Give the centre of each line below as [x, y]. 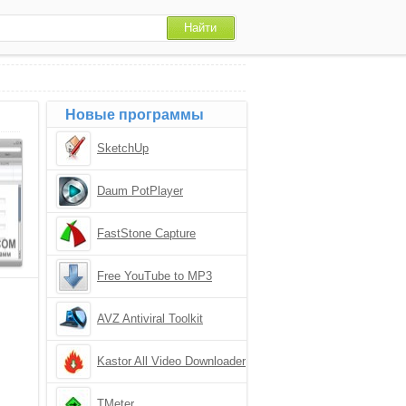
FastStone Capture [146, 233]
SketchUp [123, 148]
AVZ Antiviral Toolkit [150, 319]
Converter [122, 294]
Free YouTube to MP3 [155, 276]
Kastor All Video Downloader [171, 361]
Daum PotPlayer [140, 191]
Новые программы [135, 115]
